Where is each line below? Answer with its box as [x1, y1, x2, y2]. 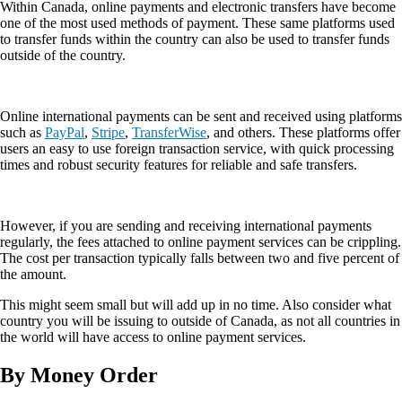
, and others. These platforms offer [206, 124, 400, 140]
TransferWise [132, 124, 206, 140]
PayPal [45, 124, 84, 140]
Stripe [92, 124, 125, 140]
